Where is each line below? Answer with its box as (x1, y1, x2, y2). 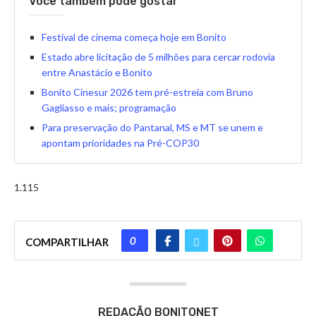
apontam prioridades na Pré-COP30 (42, 137, 199, 150)
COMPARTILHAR (25, 236, 109, 249)
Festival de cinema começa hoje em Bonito (42, 31, 226, 44)
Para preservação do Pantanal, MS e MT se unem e (42, 121, 263, 134)
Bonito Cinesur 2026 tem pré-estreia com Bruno (42, 86, 253, 99)
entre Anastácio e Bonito (42, 66, 152, 79)
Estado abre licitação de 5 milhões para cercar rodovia (42, 51, 275, 63)
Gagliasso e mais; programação (42, 102, 176, 114)
